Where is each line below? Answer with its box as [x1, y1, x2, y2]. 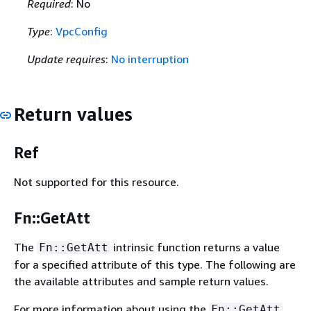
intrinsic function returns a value [110, 239, 280, 254]
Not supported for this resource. [14, 174, 179, 189]
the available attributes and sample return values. [14, 274, 269, 288]
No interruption [110, 51, 189, 66]
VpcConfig [55, 24, 108, 38]
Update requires [26, 51, 106, 66]
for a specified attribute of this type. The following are [14, 257, 296, 271]
